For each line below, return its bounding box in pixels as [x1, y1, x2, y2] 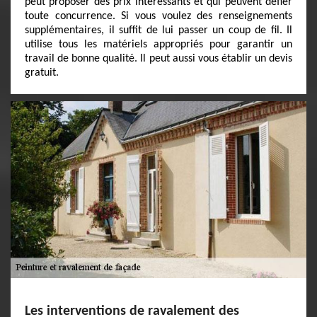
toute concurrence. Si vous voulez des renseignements [25, 11, 292, 22]
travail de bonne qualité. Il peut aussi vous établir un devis [25, 53, 292, 64]
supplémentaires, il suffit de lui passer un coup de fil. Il [25, 25, 292, 36]
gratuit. [25, 67, 59, 79]
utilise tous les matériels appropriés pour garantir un [25, 39, 292, 50]
